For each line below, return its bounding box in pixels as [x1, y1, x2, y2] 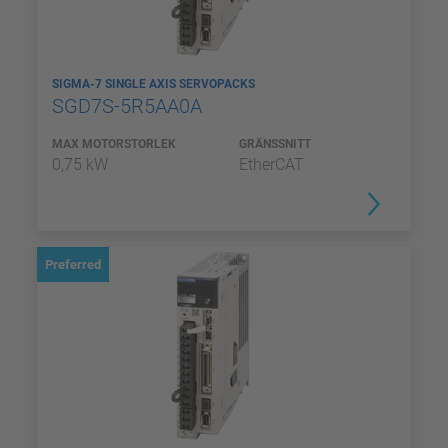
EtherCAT [239, 155, 304, 174]
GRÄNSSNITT [239, 137, 311, 151]
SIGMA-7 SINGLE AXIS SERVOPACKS [52, 77, 258, 91]
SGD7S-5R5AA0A [52, 94, 207, 118]
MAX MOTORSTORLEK [52, 137, 176, 151]
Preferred [45, 257, 101, 272]
